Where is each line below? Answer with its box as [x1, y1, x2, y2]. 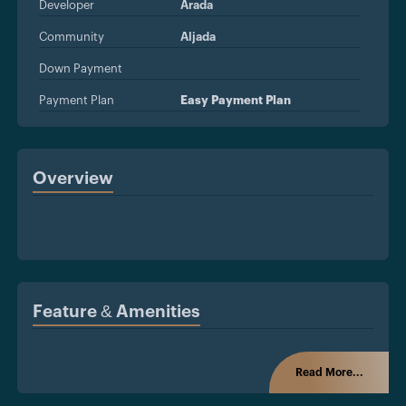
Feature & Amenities [33, 304, 200, 322]
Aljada [179, 31, 216, 43]
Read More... [295, 367, 363, 379]
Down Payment [39, 63, 122, 75]
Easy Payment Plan [179, 94, 291, 107]
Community [39, 31, 104, 43]
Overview [33, 170, 113, 188]
